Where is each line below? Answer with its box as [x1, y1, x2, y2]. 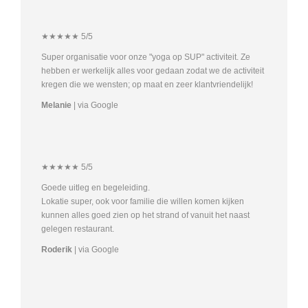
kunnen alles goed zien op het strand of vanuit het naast [41, 210, 250, 220]
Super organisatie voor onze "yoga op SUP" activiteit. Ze [41, 52, 250, 62]
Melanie [41, 100, 74, 110]
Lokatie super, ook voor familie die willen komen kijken [41, 197, 244, 206]
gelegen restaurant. [41, 224, 114, 234]
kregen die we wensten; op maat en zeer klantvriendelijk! [41, 80, 253, 89]
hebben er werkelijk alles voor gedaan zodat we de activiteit [41, 66, 264, 76]
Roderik [41, 245, 72, 254]
